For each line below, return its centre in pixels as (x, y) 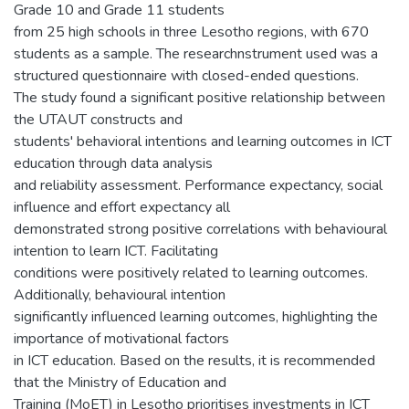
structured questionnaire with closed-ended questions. (186, 76)
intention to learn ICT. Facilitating (116, 251)
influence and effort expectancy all (122, 207)
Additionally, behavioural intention (120, 295)
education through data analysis (113, 163)
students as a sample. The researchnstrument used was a (196, 54)
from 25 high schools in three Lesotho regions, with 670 (191, 32)
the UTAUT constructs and (98, 120)
